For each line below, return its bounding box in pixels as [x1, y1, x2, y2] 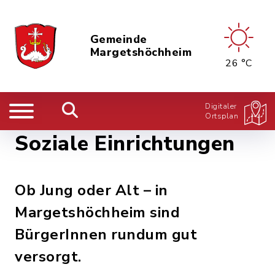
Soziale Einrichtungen [15, 130, 235, 158]
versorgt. [15, 247, 82, 266]
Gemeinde [90, 32, 147, 47]
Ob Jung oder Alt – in [15, 180, 168, 200]
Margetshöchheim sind [15, 203, 180, 222]
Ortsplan [205, 111, 238, 121]
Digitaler [205, 101, 237, 111]
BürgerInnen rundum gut [15, 225, 197, 244]
